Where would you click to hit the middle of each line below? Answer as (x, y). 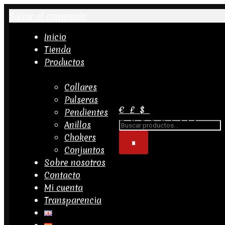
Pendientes (86, 112)
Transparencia (73, 200)
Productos (64, 62)
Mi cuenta (64, 188)
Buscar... (160, 118)
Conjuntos (84, 150)
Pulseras (81, 100)
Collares (81, 87)
